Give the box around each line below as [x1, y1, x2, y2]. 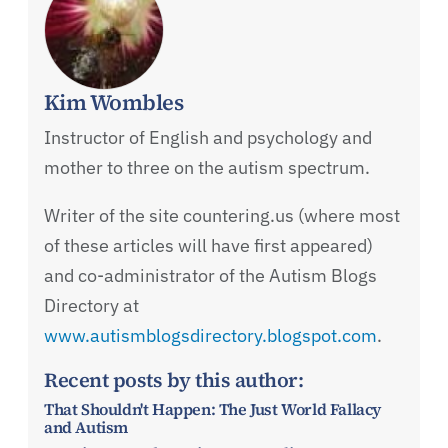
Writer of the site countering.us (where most [44, 203, 400, 227]
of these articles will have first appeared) [44, 233, 373, 257]
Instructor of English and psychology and [44, 125, 372, 149]
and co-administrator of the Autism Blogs [44, 263, 377, 287]
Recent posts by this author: [44, 365, 303, 394]
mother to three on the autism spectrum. [44, 155, 370, 179]
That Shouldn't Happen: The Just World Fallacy [44, 397, 382, 420]
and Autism [44, 415, 128, 438]
